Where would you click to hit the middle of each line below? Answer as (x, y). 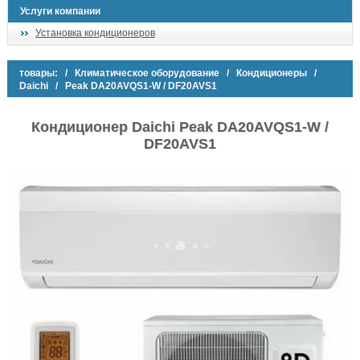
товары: (39, 73)
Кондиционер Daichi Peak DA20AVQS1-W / (180, 127)
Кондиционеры (272, 73)
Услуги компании (60, 11)
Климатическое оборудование (147, 73)
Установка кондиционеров (95, 33)
